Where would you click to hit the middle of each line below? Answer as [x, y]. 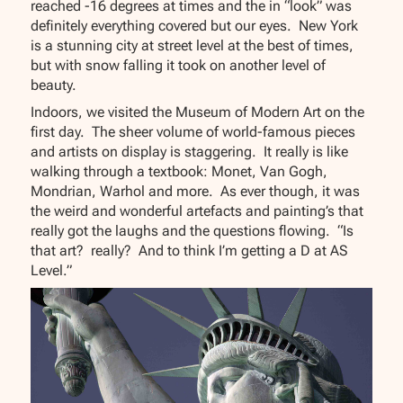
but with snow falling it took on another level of [179, 66]
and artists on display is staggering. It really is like [190, 152]
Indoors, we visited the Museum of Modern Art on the [198, 112]
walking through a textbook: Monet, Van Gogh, [179, 172]
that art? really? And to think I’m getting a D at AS [189, 251]
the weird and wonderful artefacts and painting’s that [197, 211]
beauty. [54, 85]
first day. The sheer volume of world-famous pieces [193, 132]
